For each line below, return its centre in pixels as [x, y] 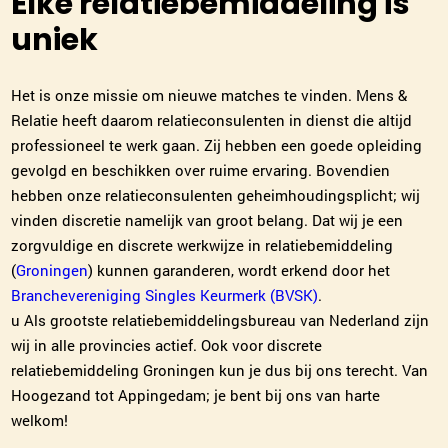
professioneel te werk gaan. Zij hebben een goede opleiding [217, 145]
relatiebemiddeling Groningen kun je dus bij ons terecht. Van [220, 370]
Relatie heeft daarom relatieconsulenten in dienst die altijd [212, 120]
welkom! [40, 420]
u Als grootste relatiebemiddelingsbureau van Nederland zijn [220, 320]
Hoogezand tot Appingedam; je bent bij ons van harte [196, 395]
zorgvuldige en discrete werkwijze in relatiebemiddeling [202, 245]
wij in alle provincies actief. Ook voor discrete [167, 345]
